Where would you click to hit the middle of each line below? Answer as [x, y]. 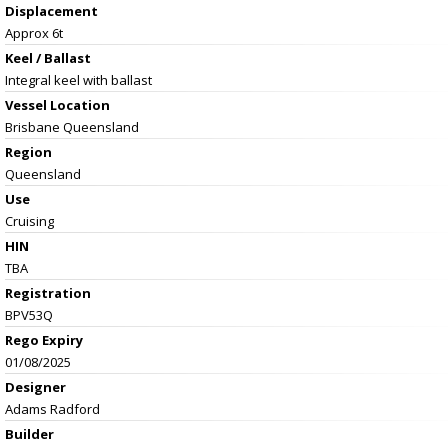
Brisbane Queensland [72, 126]
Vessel [27, 104]
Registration [48, 292]
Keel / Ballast [48, 57]
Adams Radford [52, 408]
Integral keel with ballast [78, 79]
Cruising [29, 220]
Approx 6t [34, 32]
